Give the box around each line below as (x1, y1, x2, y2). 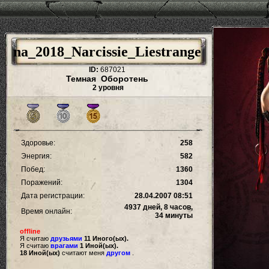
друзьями (50, 235, 82, 242)
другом (106, 249, 130, 256)
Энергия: (19, 152, 52, 160)
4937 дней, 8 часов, (124, 203, 193, 211)
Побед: (19, 165, 45, 174)
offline (20, 228, 40, 235)
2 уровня (90, 83, 124, 92)
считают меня (60, 249, 106, 256)
